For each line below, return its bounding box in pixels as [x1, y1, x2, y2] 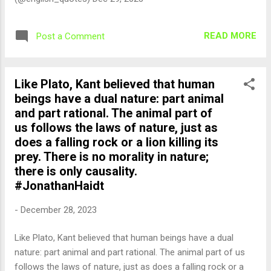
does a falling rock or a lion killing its [15, 134, 218, 149]
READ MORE [204, 30, 256, 41]
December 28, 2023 [21, 204, 97, 215]
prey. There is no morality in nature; [15, 149, 209, 164]
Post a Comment [36, 30, 105, 42]
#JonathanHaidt [15, 178, 104, 193]
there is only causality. [15, 163, 137, 178]
